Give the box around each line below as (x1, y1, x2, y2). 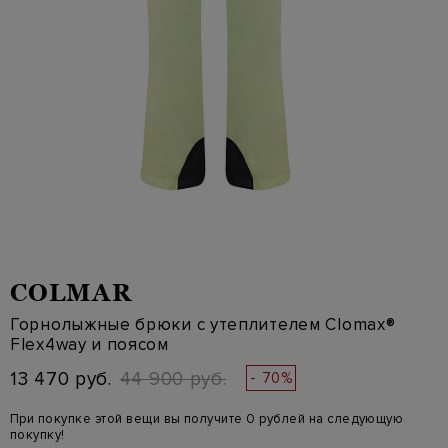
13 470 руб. (10, 368, 112, 391)
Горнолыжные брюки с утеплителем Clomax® (10, 314, 396, 335)
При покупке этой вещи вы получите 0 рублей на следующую (10, 411, 404, 427)
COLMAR (10, 279, 132, 306)
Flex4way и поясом (10, 334, 169, 355)
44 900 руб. (119, 368, 227, 391)
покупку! (10, 427, 65, 443)
